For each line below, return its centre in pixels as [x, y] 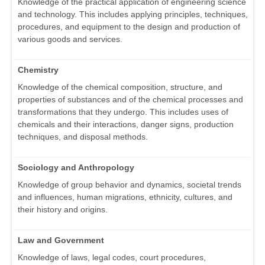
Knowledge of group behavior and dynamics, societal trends [130, 185]
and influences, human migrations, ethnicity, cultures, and [125, 197]
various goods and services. [70, 39]
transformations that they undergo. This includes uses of [123, 112]
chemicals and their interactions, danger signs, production [126, 125]
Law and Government [61, 240]
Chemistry [38, 70]
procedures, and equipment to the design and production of [129, 27]
